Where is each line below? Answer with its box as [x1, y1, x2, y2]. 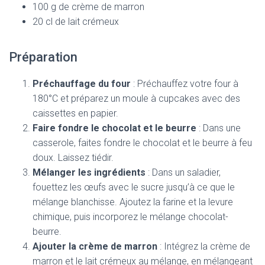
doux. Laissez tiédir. [33, 152, 114, 163]
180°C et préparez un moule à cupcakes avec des [33, 93, 240, 104]
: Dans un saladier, [146, 167, 221, 178]
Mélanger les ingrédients [33, 167, 146, 178]
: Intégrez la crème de [157, 241, 250, 252]
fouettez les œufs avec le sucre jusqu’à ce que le [33, 182, 235, 193]
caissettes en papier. [33, 108, 118, 119]
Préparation [9, 50, 77, 64]
